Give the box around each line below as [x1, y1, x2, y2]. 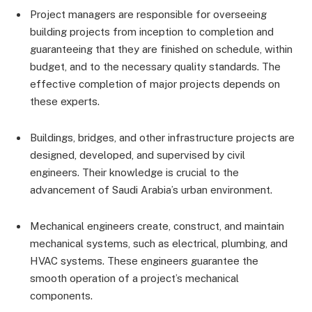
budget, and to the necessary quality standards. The [30, 61, 281, 73]
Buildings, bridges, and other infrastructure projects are [30, 132, 295, 144]
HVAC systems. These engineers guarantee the [30, 255, 258, 267]
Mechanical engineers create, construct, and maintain [30, 220, 284, 233]
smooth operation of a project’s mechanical [30, 272, 239, 285]
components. [30, 290, 93, 302]
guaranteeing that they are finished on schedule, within [30, 43, 292, 56]
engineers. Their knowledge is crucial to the [30, 166, 239, 179]
